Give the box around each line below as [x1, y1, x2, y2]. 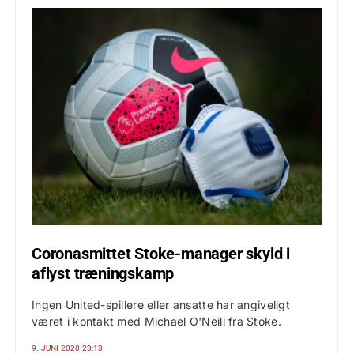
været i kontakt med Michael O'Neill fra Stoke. [32, 314, 281, 328]
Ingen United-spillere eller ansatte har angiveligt [32, 298, 290, 311]
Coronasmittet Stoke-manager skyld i [32, 244, 290, 263]
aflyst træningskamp [32, 264, 175, 283]
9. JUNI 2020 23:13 [32, 344, 104, 352]
